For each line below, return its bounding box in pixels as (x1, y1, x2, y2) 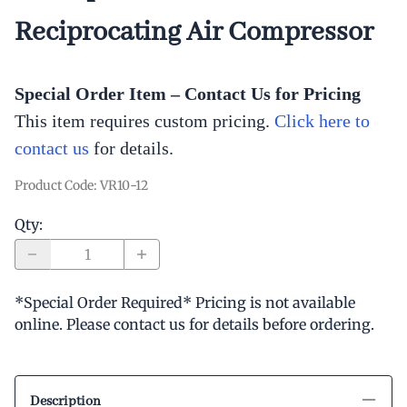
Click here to (274, 110, 370, 131)
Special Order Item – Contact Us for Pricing (15, 83, 361, 104)
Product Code (15, 176, 94, 194)
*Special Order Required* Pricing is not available (15, 293, 355, 312)
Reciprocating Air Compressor (15, 15, 373, 50)
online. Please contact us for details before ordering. (15, 314, 374, 333)
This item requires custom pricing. (15, 110, 274, 131)
